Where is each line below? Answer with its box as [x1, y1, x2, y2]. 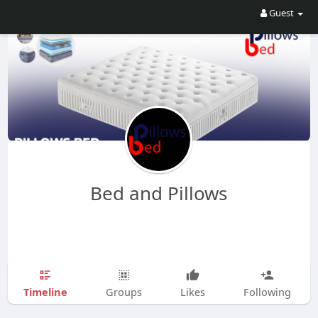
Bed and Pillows [90, 180, 228, 206]
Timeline [23, 284, 67, 299]
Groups [105, 284, 142, 299]
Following [243, 284, 291, 299]
